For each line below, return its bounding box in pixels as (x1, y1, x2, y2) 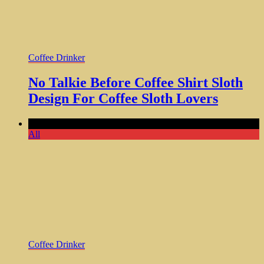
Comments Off (28, 118, 84, 129)
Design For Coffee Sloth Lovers (28, 91, 218, 107)
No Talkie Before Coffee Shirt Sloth (28, 75, 243, 91)
